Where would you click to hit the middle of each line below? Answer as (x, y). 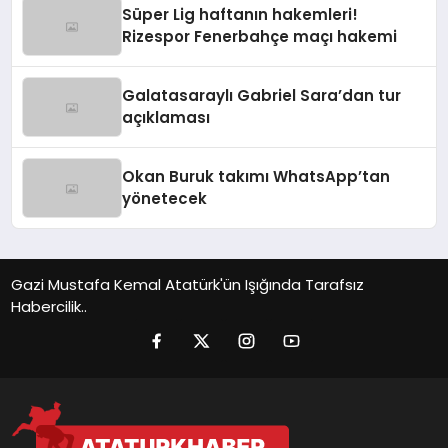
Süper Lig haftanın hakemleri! (240, 15)
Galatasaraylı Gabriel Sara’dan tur (262, 96)
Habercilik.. (49, 307)
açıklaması (166, 118)
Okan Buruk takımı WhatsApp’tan (256, 177)
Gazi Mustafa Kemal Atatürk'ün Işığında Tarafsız (188, 285)
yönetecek (165, 199)
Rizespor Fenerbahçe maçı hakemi (260, 37)
